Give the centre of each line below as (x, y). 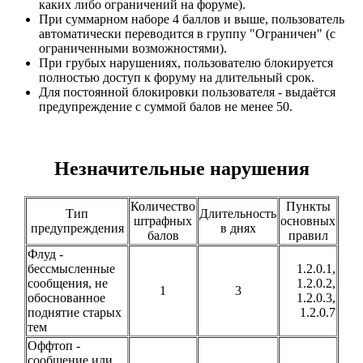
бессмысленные (71, 268)
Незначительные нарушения (181, 168)
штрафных (163, 220)
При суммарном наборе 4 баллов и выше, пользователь (192, 19)
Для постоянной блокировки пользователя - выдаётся (187, 92)
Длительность (238, 213)
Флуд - (45, 254)
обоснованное (66, 297)
